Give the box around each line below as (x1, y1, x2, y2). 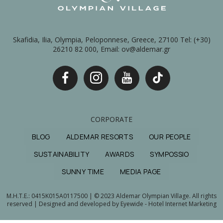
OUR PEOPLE (149, 132, 191, 142)
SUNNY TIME (62, 167, 104, 177)
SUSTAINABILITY (34, 149, 90, 159)
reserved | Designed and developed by (6, 200, 120, 209)
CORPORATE (91, 114, 132, 124)
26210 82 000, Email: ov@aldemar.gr (53, 44, 170, 54)
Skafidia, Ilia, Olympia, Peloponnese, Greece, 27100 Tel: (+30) (12, 35, 211, 45)
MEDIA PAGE (120, 167, 161, 177)
